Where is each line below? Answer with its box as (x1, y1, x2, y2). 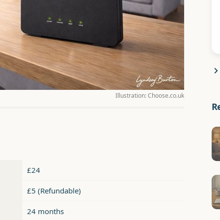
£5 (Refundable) (27, 186, 81, 196)
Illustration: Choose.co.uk (115, 91, 185, 100)
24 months (27, 206, 64, 217)
